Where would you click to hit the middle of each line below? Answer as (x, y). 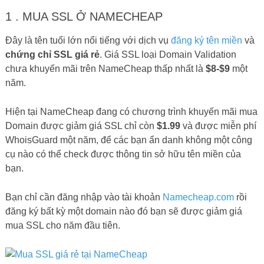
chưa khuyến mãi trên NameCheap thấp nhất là (104, 68)
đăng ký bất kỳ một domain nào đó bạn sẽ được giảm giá (123, 211)
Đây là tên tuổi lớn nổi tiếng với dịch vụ (88, 40)
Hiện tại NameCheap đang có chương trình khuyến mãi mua (131, 111)
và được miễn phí (218, 126)
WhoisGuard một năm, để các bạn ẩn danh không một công (128, 140)
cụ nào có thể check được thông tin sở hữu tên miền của (123, 154)
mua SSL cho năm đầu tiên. (62, 225)
